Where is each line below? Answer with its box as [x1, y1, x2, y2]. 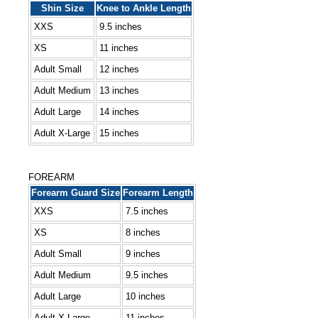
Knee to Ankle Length [97, 2, 191, 13]
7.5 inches [126, 205, 168, 216]
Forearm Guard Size [31, 187, 120, 198]
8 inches [126, 226, 160, 238]
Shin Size [41, 2, 84, 13]
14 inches [99, 106, 139, 117]
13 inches [99, 84, 139, 96]
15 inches [99, 127, 139, 138]
